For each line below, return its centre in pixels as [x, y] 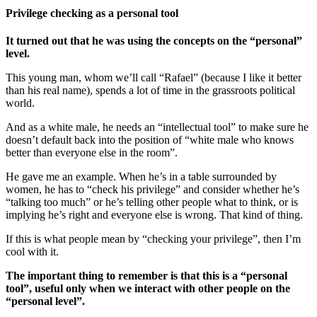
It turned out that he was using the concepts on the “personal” [154, 41]
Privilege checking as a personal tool [92, 13]
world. [20, 103]
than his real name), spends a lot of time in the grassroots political [150, 91]
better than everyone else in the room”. [92, 153]
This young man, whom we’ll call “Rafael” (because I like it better [154, 78]
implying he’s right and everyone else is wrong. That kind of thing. [154, 215]
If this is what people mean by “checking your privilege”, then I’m [153, 239]
